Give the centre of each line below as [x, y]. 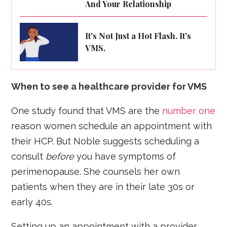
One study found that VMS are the [87, 111]
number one [189, 111]
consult [29, 157]
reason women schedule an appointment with [112, 126]
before [60, 157]
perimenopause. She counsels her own [96, 172]
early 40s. [32, 202]
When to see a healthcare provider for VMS [109, 87]
